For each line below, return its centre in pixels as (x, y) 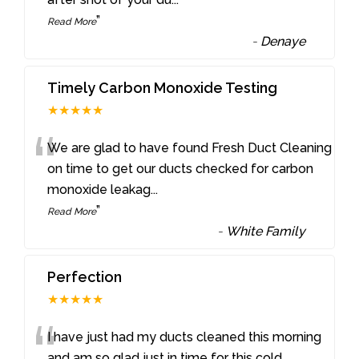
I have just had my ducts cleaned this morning (185, 337)
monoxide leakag (99, 189)
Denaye (283, 41)
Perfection (85, 277)
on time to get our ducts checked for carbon (181, 168)
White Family (266, 231)
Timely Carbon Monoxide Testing (163, 87)
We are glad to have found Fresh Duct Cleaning (190, 147)
